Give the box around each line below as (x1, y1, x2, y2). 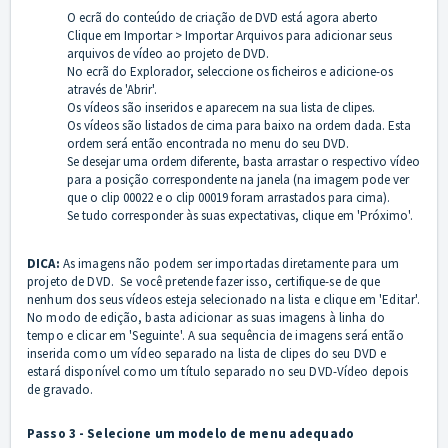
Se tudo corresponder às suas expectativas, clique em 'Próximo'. (67, 207, 413, 225)
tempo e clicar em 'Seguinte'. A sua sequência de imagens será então (27, 327, 404, 345)
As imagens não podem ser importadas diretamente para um (59, 255, 399, 273)
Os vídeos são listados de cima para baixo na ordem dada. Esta (67, 117, 411, 135)
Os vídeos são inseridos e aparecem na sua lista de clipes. (67, 99, 375, 117)
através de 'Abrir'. (67, 81, 157, 99)
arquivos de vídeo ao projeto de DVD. (67, 45, 269, 63)
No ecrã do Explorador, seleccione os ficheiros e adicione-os (67, 63, 393, 81)
